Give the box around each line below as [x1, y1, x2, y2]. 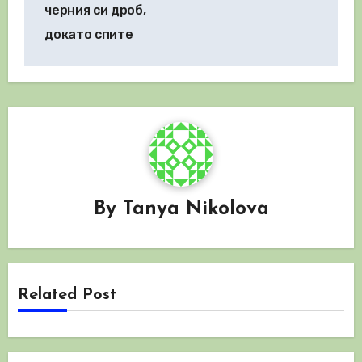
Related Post [18, 286, 117, 303]
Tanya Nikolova [122, 200, 269, 220]
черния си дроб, [44, 2, 146, 18]
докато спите [44, 26, 133, 42]
